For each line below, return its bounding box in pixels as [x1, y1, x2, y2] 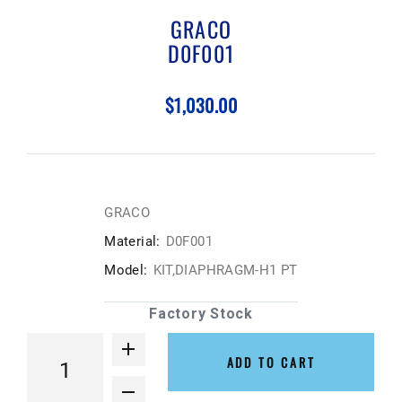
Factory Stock [149, 305, 253, 323]
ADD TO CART [226, 353, 316, 372]
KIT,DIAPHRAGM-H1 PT [153, 262, 298, 279]
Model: [104, 262, 148, 279]
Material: [104, 233, 161, 250]
